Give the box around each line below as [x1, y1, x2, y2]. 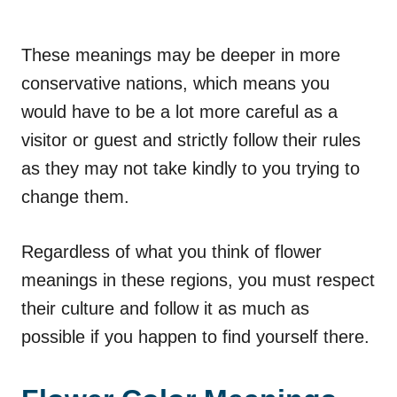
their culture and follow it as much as [21, 298, 309, 318]
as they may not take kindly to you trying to [21, 158, 360, 178]
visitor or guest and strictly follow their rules [21, 129, 361, 150]
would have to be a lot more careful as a [21, 101, 338, 121]
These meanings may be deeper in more [21, 44, 340, 65]
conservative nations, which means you [21, 73, 330, 93]
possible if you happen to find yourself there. [21, 326, 370, 346]
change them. [21, 186, 135, 206]
